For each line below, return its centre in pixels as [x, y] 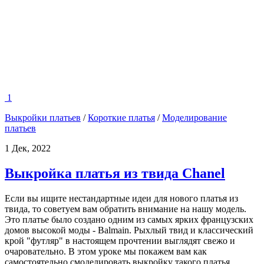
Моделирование [194, 118]
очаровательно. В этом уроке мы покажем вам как [106, 252]
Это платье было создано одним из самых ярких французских [129, 220]
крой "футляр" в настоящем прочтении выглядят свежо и [120, 241]
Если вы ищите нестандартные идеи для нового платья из [121, 199]
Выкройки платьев [43, 118]
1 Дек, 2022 [28, 148]
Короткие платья [121, 118]
